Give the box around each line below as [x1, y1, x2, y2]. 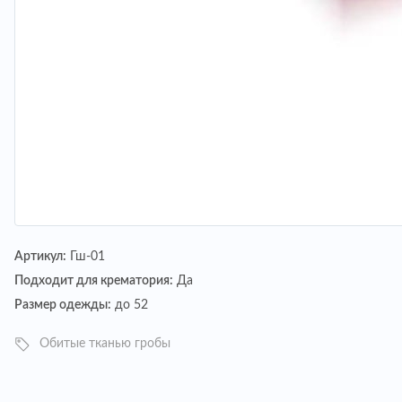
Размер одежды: [14, 299, 111, 311]
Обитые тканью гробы [39, 337, 170, 350]
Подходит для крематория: [14, 275, 173, 287]
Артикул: [14, 250, 66, 263]
